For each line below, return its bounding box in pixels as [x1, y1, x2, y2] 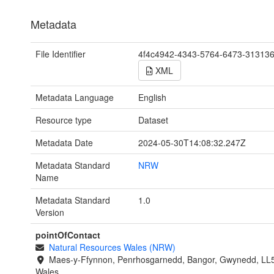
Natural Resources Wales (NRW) [48, 240, 176, 253]
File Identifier [35, 47, 86, 60]
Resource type [35, 113, 92, 126]
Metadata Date [35, 136, 93, 149]
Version [35, 206, 64, 218]
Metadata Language [35, 91, 114, 103]
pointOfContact [35, 228, 100, 241]
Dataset [138, 113, 168, 126]
